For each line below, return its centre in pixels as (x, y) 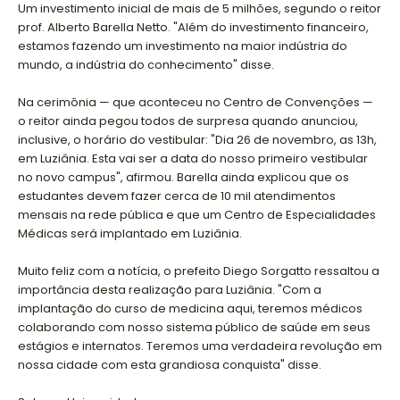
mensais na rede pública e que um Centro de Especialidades (197, 215)
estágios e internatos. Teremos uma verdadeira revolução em (200, 346)
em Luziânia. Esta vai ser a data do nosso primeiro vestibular (193, 159)
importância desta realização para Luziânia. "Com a (170, 290)
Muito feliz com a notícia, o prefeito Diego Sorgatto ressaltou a (199, 271)
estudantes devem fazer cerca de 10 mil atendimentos (177, 196)
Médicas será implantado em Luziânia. (130, 234)
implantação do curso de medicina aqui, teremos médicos (190, 309)
